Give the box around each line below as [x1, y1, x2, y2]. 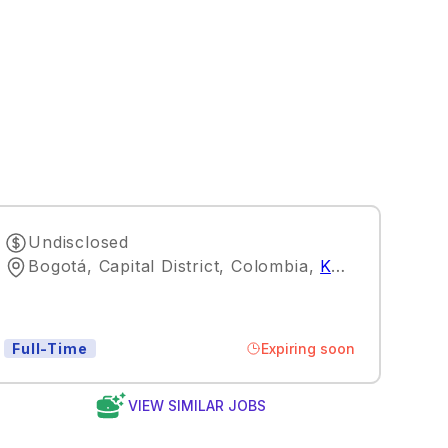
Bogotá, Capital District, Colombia [28, 255, 309, 276]
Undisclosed [28, 231, 130, 252]
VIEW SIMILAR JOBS [127, 396, 266, 414]
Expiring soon [261, 339, 356, 357]
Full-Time [12, 340, 88, 357]
